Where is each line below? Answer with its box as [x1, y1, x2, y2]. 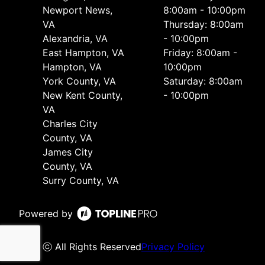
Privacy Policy [141, 241, 205, 253]
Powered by [19, 208, 73, 220]
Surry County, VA [43, 174, 119, 187]
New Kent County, [43, 89, 122, 102]
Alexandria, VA [43, 33, 108, 45]
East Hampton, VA [43, 47, 124, 59]
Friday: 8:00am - [163, 47, 237, 59]
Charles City [43, 118, 98, 130]
